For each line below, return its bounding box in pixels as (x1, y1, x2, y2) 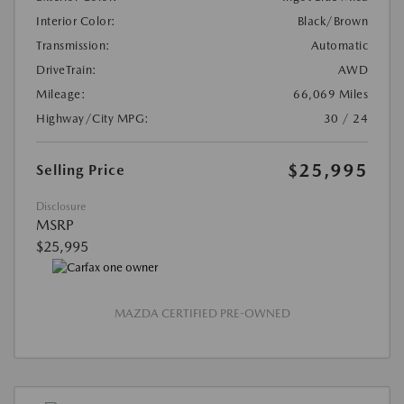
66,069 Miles (293, 87, 368, 101)
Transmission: (36, 38, 111, 52)
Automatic (310, 38, 368, 52)
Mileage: (36, 87, 86, 101)
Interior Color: (36, 14, 116, 28)
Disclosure (36, 199, 86, 213)
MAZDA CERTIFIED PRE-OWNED (114, 307, 290, 321)
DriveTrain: (36, 62, 97, 77)
